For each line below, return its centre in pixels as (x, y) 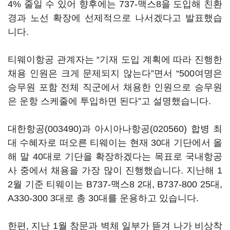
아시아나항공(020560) (141, 129)
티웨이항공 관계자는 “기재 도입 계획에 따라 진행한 (115, 60)
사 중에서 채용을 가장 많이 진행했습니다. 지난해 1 (115, 170)
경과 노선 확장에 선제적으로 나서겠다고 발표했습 (115, 18)
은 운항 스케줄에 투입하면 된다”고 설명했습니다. (109, 101)
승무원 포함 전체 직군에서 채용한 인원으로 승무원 (115, 87)
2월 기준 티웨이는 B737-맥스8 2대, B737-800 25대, (115, 184)
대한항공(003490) (45, 129)
